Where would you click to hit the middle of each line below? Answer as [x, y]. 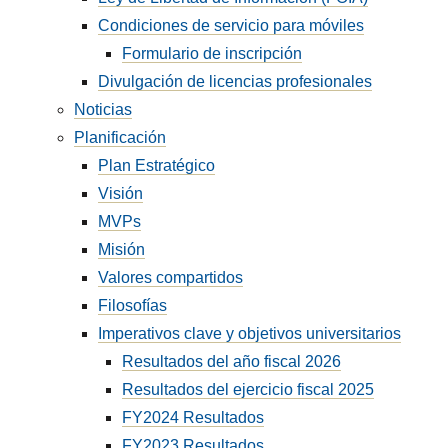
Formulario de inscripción [212, 53]
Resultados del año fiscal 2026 [232, 361]
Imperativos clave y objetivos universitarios [250, 333]
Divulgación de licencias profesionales [235, 81]
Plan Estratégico [157, 165]
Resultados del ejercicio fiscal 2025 [248, 389]
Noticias [103, 109]
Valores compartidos [171, 277]
